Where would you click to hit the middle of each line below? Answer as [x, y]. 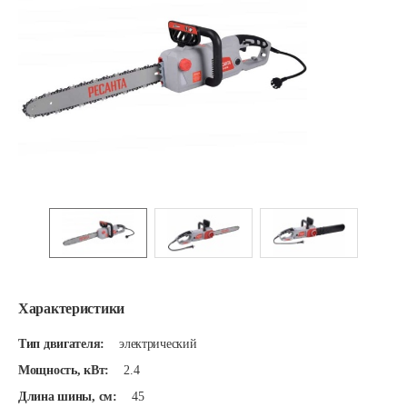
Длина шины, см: [68, 397]
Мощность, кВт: [64, 370]
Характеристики [72, 308]
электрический [158, 344]
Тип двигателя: [62, 344]
